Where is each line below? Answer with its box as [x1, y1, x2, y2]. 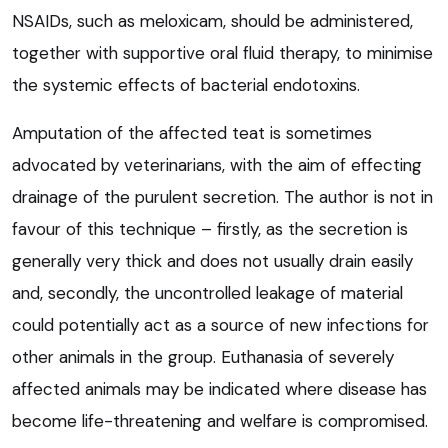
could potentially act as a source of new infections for [12, 314, 429, 337]
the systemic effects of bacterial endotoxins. [12, 74, 360, 97]
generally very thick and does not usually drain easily [12, 250, 413, 273]
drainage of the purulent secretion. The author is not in [12, 186, 433, 209]
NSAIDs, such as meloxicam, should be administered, [12, 10, 413, 33]
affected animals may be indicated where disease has [12, 378, 427, 401]
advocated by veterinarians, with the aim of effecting [12, 154, 422, 177]
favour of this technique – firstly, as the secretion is [12, 218, 408, 241]
